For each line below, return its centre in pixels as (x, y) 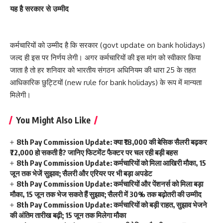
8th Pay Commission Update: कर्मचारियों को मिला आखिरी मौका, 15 (111, 163)
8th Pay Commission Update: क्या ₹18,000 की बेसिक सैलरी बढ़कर (112, 142)
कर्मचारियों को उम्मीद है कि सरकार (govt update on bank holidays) (108, 45)
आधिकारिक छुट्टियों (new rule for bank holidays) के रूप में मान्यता (106, 82)
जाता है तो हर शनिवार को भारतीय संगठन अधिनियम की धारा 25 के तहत (103, 70)
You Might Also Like (53, 120)
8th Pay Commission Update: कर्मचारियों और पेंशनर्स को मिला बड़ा (110, 183)
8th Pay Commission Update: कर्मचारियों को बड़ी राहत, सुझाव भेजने (112, 204)
